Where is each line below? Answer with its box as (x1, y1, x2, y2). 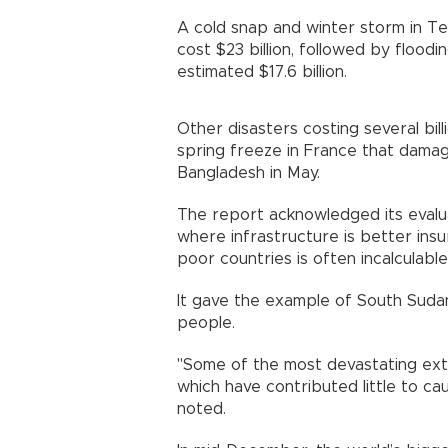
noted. (177, 401, 226, 418)
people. (177, 315, 235, 332)
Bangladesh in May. (177, 165, 320, 182)
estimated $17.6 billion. (177, 64, 347, 81)
